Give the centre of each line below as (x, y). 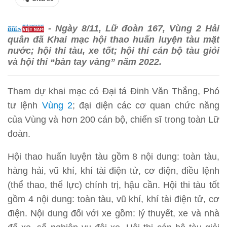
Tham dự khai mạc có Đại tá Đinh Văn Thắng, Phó (113, 91)
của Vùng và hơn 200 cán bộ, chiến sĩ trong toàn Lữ (113, 119)
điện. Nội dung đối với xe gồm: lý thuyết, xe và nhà (113, 213)
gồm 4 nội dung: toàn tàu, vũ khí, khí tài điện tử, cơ (113, 199)
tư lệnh (23, 105)
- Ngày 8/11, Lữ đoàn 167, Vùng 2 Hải (132, 28)
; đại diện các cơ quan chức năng (146, 105)
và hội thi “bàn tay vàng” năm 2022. (85, 62)
